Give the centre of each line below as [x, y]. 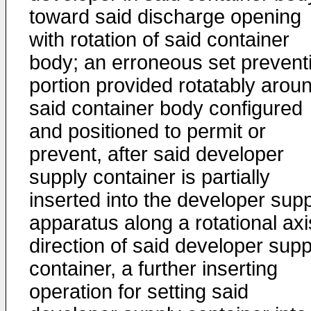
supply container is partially [150, 177]
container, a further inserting [153, 269]
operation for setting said [139, 292]
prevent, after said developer [157, 154]
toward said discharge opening [165, 17]
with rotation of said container [159, 40]
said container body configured [166, 108]
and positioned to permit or [148, 131]
